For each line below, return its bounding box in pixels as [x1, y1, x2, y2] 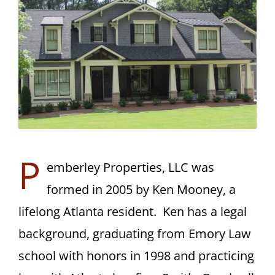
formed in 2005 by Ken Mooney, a [47, 181, 236, 198]
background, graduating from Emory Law [18, 225, 251, 242]
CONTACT [214, 14, 260, 26]
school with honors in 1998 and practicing [18, 247, 254, 265]
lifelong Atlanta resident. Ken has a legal [18, 203, 247, 220]
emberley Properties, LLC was [47, 159, 214, 176]
